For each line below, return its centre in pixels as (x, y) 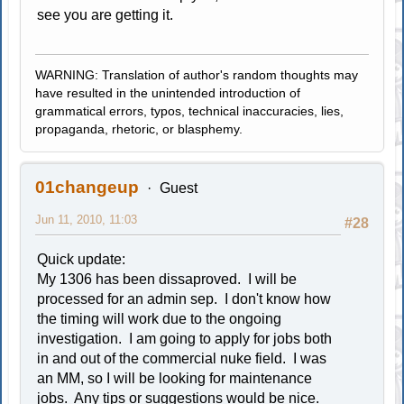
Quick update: (82, 259)
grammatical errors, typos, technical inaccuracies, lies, (190, 110)
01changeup (87, 187)
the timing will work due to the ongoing (160, 318)
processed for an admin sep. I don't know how (184, 298)
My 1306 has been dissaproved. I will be (167, 279)
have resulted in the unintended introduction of (168, 92)
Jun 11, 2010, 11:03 (87, 219)
